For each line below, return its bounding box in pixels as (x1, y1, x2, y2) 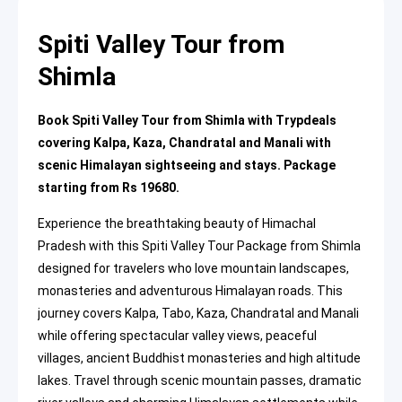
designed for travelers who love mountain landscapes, (38, 261, 349, 276)
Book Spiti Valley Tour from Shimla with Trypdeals (38, 113, 336, 128)
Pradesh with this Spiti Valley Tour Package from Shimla (38, 239, 361, 254)
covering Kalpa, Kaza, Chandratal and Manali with (38, 135, 331, 151)
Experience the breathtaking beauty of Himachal (38, 216, 316, 232)
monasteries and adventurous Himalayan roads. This (38, 284, 343, 299)
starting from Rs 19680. (38, 180, 179, 196)
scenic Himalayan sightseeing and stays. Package (38, 158, 336, 173)
